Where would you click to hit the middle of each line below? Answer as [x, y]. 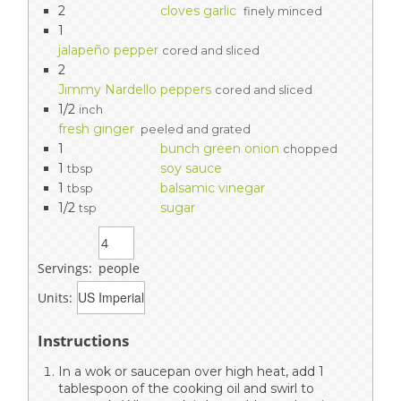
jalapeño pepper [108, 51]
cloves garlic [200, 11]
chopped [310, 149]
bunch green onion [220, 149]
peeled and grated [194, 130]
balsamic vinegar [213, 188]
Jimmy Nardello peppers [135, 90]
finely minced [283, 12]
